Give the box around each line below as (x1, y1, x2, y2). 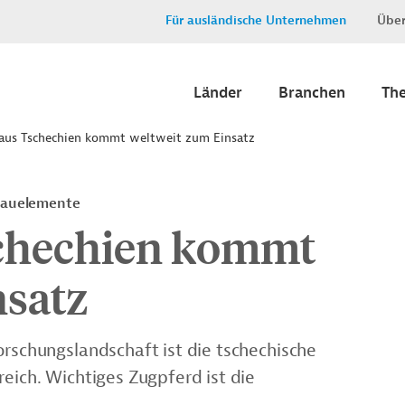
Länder (193, 83, 242, 102)
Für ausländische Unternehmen (165, 13, 346, 28)
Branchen (278, 83, 345, 102)
